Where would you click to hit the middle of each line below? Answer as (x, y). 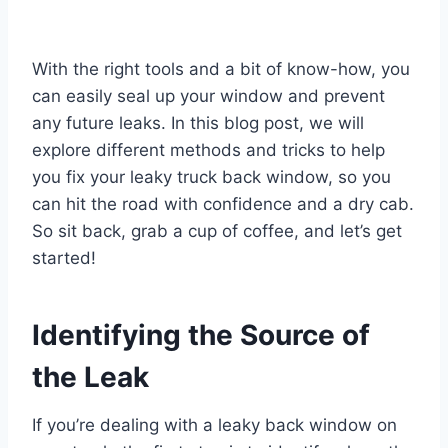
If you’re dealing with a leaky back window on (214, 424)
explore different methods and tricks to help (208, 149)
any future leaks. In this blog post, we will (198, 122)
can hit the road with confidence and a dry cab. (223, 203)
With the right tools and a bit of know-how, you (221, 68)
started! (64, 257)
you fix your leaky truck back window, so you (211, 176)
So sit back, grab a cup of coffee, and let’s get (217, 230)
